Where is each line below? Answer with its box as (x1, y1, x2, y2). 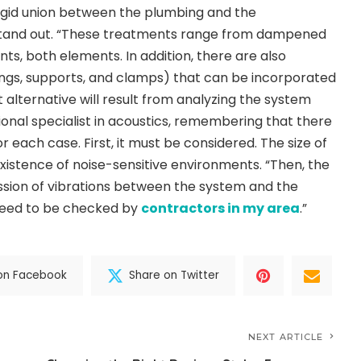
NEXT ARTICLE (248, 330, 324, 342)
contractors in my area (141, 198, 300, 218)
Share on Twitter (129, 268, 220, 284)
